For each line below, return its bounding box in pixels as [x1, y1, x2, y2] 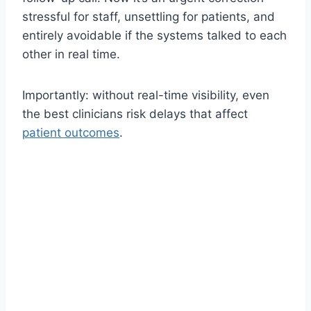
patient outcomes [22, 125, 119, 140]
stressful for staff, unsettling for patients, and [22, 9, 275, 24]
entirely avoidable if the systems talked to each [22, 28, 287, 42]
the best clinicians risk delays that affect [22, 106, 248, 121]
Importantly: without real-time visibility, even [22, 87, 269, 102]
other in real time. [22, 47, 120, 61]
